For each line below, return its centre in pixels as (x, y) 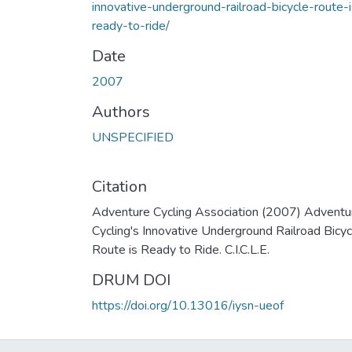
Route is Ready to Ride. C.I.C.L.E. (181, 249)
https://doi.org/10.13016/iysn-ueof (188, 305)
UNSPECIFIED (133, 137)
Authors (121, 112)
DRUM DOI (131, 280)
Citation (119, 186)
